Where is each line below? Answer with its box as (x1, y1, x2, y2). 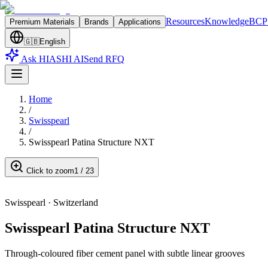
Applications (118, 17, 161, 26)
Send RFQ (84, 54, 124, 64)
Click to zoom (24, 166, 74, 175)
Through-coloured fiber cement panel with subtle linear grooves (5, 248, 245, 258)
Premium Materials (10, 17, 75, 26)
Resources (166, 16, 205, 26)
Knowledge (205, 16, 249, 26)
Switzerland (53, 197, 98, 208)
